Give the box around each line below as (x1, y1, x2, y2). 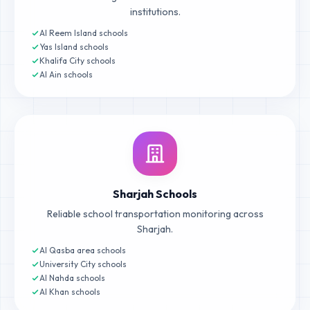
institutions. (129, 6, 181, 18)
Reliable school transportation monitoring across (46, 208, 264, 220)
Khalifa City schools (39, 55, 116, 66)
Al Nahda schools (39, 273, 105, 283)
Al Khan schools (39, 286, 100, 297)
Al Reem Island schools (39, 28, 128, 38)
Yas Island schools (39, 42, 109, 52)
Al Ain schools (39, 69, 93, 80)
